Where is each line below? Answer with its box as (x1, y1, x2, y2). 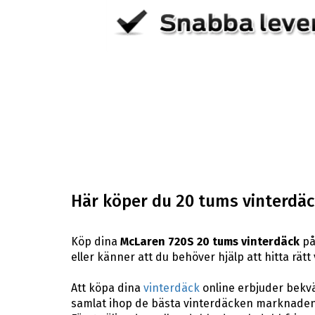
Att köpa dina (70, 281, 143, 295)
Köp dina (70, 234, 120, 248)
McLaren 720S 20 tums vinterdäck (120, 234, 300, 248)
